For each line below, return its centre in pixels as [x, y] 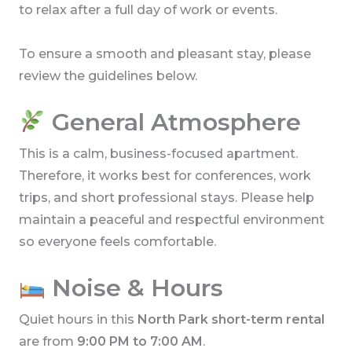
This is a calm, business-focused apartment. [158, 154]
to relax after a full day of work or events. [148, 10]
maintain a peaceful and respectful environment [171, 220]
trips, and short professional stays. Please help [166, 198]
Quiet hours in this [78, 320]
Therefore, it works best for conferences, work [165, 176]
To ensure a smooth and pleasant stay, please [165, 54]
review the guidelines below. [108, 76]
